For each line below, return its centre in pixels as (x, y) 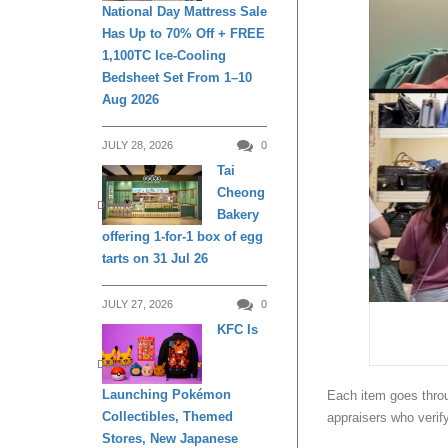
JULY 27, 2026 (137, 304)
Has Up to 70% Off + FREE (183, 34)
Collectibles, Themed (167, 416)
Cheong (241, 193)
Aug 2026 (130, 100)
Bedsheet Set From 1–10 (177, 78)
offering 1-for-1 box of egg (182, 237)
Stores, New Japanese (170, 438)
